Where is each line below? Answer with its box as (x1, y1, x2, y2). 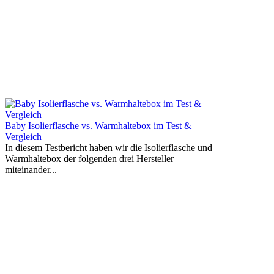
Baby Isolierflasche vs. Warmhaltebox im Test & (5, 120, 191, 131)
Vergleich (5, 131, 42, 142)
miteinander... (5, 164, 57, 175)
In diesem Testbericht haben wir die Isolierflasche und (5, 142, 212, 153)
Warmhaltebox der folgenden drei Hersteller (5, 153, 174, 164)
